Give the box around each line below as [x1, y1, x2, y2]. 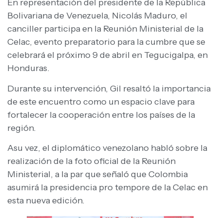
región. [7, 122, 36, 133]
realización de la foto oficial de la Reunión [7, 156, 176, 166]
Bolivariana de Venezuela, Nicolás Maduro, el [7, 10, 187, 21]
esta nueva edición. [7, 195, 85, 206]
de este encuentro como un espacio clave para [7, 96, 195, 107]
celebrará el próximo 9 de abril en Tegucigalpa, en [7, 50, 208, 61]
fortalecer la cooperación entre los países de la [7, 109, 195, 120]
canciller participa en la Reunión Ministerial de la [7, 23, 203, 35]
